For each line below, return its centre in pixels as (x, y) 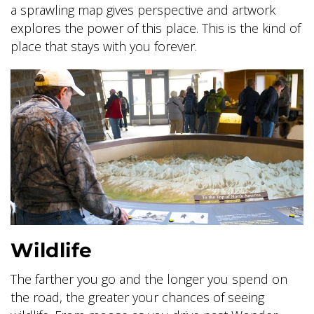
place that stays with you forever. (104, 46)
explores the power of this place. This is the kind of (156, 28)
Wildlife (52, 250)
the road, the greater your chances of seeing (137, 297)
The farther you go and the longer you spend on (149, 279)
